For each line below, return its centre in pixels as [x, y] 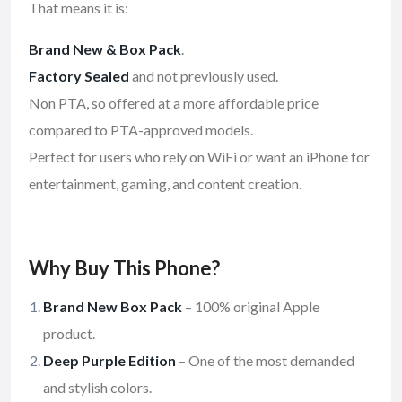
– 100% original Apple [251, 307]
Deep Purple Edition [109, 361]
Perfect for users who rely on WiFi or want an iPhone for [199, 157]
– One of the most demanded [265, 361]
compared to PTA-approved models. [141, 130]
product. [69, 334]
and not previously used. [204, 76]
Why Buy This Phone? [124, 268]
